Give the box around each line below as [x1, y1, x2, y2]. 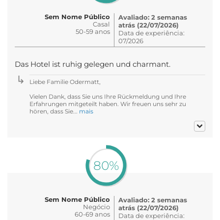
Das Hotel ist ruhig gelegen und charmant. [15, 59, 170, 69]
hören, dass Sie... [29, 107, 79, 115]
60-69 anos [75, 210, 110, 218]
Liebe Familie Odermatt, [29, 78, 101, 85]
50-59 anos [76, 27, 110, 35]
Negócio [83, 202, 110, 211]
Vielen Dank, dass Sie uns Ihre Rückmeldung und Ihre [29, 92, 186, 100]
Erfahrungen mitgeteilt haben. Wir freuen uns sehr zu [29, 100, 186, 108]
